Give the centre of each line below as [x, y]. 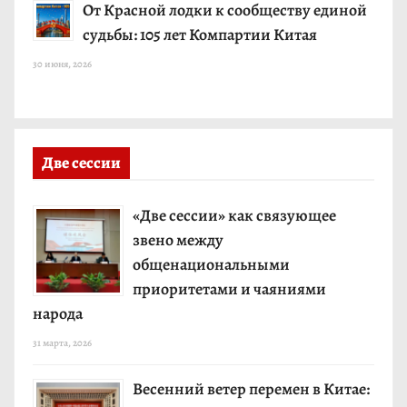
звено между [178, 239]
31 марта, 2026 [62, 342]
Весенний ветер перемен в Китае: [251, 388]
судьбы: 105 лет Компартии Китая [200, 34]
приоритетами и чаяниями [229, 288]
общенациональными [211, 264]
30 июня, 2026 [62, 64]
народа [58, 313]
